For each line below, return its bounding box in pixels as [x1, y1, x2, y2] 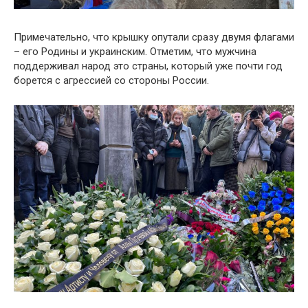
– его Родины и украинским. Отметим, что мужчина [14, 45, 256, 58]
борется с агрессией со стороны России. [14, 74, 209, 87]
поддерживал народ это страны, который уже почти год [14, 59, 283, 72]
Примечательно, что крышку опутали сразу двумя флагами [14, 30, 294, 43]
